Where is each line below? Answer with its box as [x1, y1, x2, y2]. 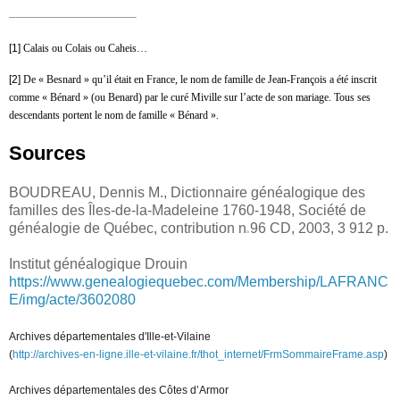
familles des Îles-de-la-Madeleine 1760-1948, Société [9, 203, 350, 219]
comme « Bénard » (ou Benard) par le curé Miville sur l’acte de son [9, 91, 296, 104]
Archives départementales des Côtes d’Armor [9, 384, 229, 397]
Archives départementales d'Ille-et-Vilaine [9, 330, 211, 344]
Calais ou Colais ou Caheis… [21, 42, 147, 55]
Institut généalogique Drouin [9, 256, 187, 272]
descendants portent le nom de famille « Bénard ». [9, 109, 219, 122]
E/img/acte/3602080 [9, 292, 136, 308]
